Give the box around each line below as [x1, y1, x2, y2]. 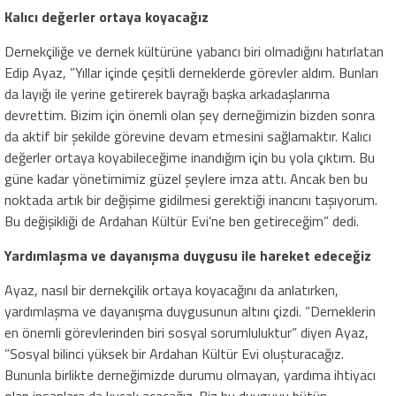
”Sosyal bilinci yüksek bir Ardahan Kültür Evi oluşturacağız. [4, 343, 344, 365]
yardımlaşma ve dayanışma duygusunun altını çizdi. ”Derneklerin [4, 301, 376, 323]
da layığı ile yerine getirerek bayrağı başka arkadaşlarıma [4, 83, 330, 105]
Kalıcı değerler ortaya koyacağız [4, 6, 209, 28]
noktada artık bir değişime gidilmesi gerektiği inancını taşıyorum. [4, 189, 377, 211]
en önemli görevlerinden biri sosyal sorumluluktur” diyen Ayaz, [4, 322, 369, 344]
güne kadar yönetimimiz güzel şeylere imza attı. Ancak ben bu [4, 168, 368, 190]
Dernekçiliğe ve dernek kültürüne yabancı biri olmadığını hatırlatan [4, 41, 384, 63]
